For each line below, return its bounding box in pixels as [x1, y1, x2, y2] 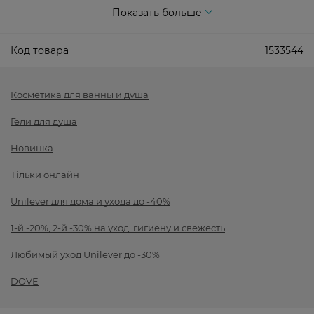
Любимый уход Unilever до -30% [11, 249, 160, 261]
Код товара [11, 44, 69, 57]
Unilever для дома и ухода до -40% [11, 196, 170, 207]
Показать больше [112, 6, 202, 20]
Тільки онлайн [11, 169, 79, 181]
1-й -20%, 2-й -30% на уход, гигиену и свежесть [11, 222, 225, 234]
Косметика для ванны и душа [11, 89, 149, 101]
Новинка [11, 142, 53, 154]
